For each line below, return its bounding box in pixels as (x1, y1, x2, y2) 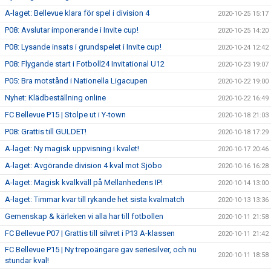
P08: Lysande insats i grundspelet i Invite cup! (5, 42, 162, 51)
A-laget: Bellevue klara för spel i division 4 (5, 8, 149, 18)
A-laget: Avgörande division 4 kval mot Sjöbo (5, 160, 162, 170)
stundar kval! (5, 255, 49, 265)
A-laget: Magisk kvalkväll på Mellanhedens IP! (5, 177, 163, 187)
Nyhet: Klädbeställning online (5, 93, 106, 102)
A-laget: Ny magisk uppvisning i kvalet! (5, 143, 139, 153)
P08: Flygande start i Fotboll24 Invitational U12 (5, 59, 165, 68)
